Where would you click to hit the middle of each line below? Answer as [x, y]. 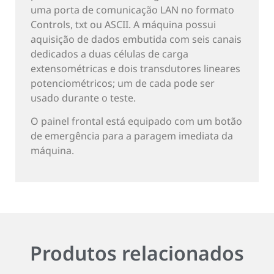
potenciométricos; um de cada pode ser [123, 83]
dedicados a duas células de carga [109, 54]
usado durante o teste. [83, 98]
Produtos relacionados [137, 253]
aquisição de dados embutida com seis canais [136, 39]
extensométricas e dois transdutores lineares [135, 69]
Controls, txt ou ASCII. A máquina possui [123, 25]
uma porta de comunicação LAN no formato [132, 10]
